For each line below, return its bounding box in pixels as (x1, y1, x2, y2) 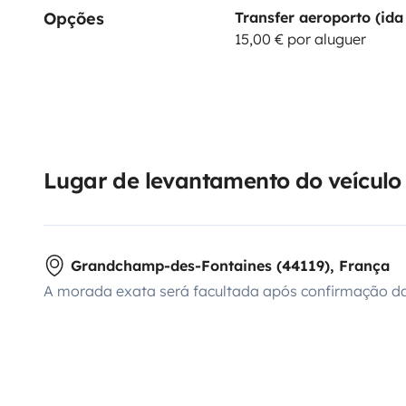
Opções (43, 7, 104, 29)
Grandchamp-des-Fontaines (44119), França (71, 256, 390, 275)
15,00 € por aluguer (234, 29, 366, 48)
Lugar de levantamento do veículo (43, 166, 401, 194)
